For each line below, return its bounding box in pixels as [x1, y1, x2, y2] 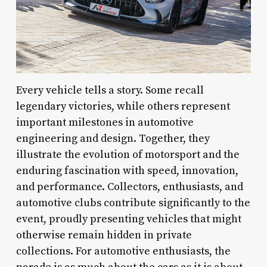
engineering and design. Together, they [15, 131, 210, 145]
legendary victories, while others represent [15, 99, 230, 113]
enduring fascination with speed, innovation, [15, 163, 238, 178]
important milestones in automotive [15, 115, 194, 129]
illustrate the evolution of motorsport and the [15, 147, 240, 162]
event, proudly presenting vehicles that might [15, 212, 241, 226]
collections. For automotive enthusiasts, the [15, 244, 231, 258]
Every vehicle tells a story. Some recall [15, 83, 204, 97]
